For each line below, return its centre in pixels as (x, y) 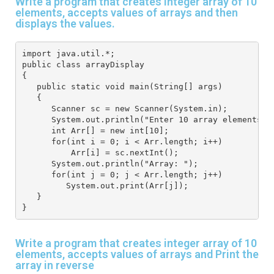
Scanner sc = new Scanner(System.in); (127, 108)
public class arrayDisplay (83, 64)
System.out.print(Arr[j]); (107, 185)
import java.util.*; (71, 53)
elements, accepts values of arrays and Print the (137, 254)
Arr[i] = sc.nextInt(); (102, 152)
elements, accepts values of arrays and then (127, 13)
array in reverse (55, 265)
